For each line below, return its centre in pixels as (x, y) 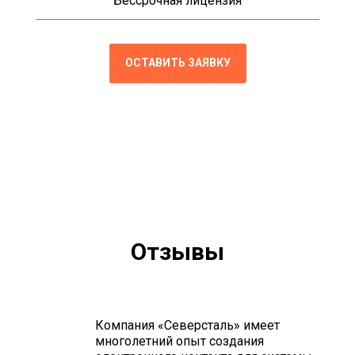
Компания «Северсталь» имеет (187, 325)
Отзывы (177, 251)
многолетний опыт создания (179, 341)
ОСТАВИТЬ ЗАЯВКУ (177, 63)
